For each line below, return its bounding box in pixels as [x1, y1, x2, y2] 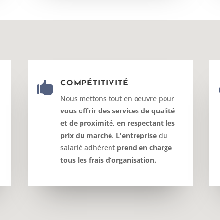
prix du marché [60, 130, 112, 140]
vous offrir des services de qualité [60, 106, 175, 115]
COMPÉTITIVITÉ [60, 79, 129, 87]
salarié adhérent [60, 142, 117, 152]
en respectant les [116, 118, 175, 128]
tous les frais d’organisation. [60, 155, 156, 165]
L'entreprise [115, 130, 157, 140]
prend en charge [116, 142, 172, 152]
